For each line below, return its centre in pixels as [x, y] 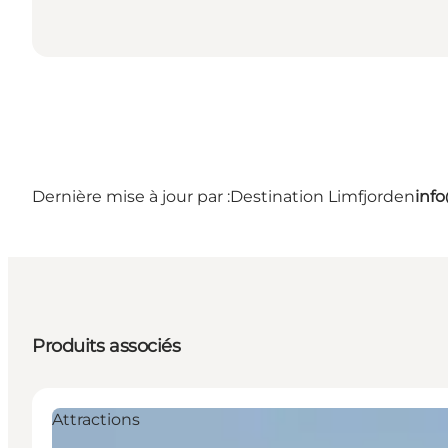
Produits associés [106, 345]
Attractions [96, 419]
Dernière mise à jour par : [131, 196]
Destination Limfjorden [322, 196]
